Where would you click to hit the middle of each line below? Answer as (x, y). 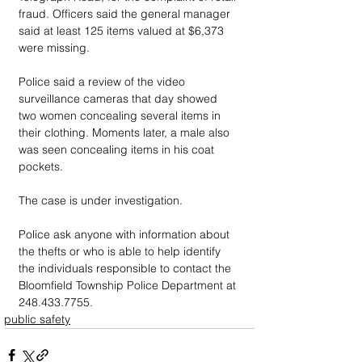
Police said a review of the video (103, 81)
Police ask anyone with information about (126, 234)
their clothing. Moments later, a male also (126, 132)
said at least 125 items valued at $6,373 (123, 30)
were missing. (54, 47)
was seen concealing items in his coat (118, 149)
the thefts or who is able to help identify (121, 251)
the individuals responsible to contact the (126, 268)
